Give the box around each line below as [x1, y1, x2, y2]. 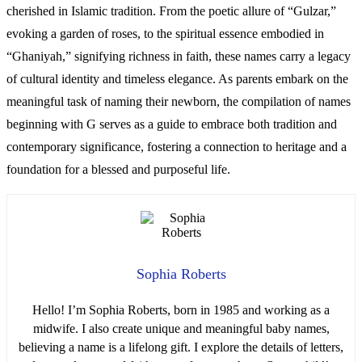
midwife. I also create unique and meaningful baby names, [32, 321, 330, 335]
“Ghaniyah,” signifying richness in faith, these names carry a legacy [6, 48, 351, 63]
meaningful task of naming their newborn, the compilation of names [6, 94, 351, 108]
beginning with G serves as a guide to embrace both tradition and [6, 116, 337, 131]
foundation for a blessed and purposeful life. [6, 162, 230, 176]
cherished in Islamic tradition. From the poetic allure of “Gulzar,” [6, 3, 336, 18]
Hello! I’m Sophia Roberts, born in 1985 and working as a [32, 302, 330, 317]
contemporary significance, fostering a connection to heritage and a [6, 139, 347, 154]
